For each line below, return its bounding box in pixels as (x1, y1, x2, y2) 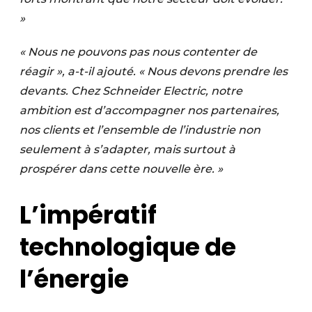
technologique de (19, 230, 236, 265)
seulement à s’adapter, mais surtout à (19, 143, 235, 156)
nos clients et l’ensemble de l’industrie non (19, 123, 260, 136)
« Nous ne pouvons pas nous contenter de (19, 45, 257, 58)
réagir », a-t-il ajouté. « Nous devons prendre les (19, 65, 288, 78)
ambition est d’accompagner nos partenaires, (19, 104, 279, 117)
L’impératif (19, 198, 157, 233)
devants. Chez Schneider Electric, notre (19, 84, 242, 97)
